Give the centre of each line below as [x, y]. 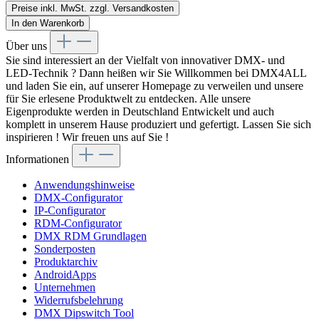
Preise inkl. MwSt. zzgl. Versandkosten [93, 8]
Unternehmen [65, 287]
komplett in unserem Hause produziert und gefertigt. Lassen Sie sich [158, 124]
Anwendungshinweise [84, 184]
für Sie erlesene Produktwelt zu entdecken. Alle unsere [128, 98]
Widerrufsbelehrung [79, 300]
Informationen [39, 159]
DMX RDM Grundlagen [90, 236]
